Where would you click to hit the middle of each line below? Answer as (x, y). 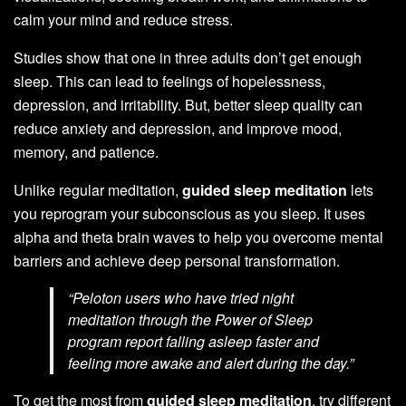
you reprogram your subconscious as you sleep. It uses (189, 214)
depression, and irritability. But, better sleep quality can (188, 105)
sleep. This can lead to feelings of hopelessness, (169, 82)
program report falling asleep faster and (193, 342)
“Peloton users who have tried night (181, 298)
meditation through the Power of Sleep (190, 320)
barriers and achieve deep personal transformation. (177, 261)
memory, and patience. (86, 152)
